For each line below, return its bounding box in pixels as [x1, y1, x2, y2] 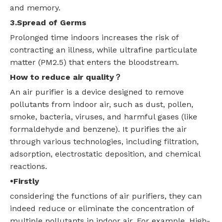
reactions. [10, 162, 47, 171]
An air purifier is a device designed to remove [10, 87, 184, 97]
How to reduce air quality [10, 72, 114, 82]
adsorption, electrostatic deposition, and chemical [10, 149, 200, 159]
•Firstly [10, 176, 39, 186]
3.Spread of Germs [10, 18, 86, 28]
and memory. [10, 3, 60, 13]
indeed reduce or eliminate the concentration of [10, 204, 194, 214]
